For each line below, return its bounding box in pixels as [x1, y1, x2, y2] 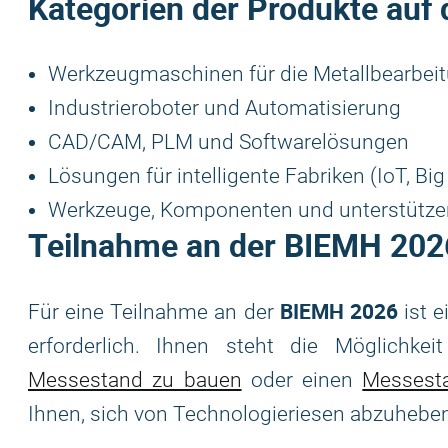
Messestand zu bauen [28, 368, 242, 392]
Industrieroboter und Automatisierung [48, 96, 401, 120]
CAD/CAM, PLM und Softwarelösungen [48, 130, 409, 154]
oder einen [241, 368, 363, 392]
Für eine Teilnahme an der [28, 300, 280, 324]
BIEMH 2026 [279, 297, 398, 325]
